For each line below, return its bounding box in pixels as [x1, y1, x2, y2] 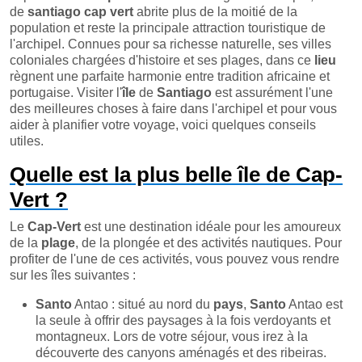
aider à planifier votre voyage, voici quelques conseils [10, 117, 316, 132]
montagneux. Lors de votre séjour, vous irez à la [36, 329, 308, 343]
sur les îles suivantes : [10, 267, 136, 282]
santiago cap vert [24, 4, 133, 19]
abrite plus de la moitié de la [133, 4, 297, 19]
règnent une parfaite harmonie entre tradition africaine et [10, 69, 330, 83]
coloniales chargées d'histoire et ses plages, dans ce [10, 53, 314, 67]
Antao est [286, 297, 343, 311]
